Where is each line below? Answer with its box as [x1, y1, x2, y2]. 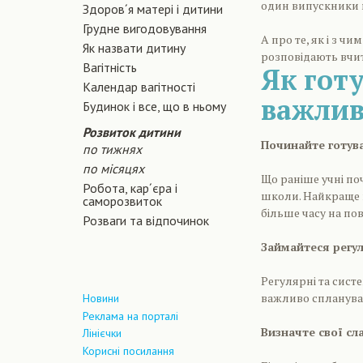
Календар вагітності [83, 79, 195, 95]
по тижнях [83, 141, 142, 157]
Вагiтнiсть [83, 59, 137, 75]
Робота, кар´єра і [83, 180, 177, 196]
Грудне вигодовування [83, 20, 207, 36]
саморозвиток [83, 193, 162, 209]
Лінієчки [83, 326, 122, 341]
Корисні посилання [83, 343, 174, 358]
